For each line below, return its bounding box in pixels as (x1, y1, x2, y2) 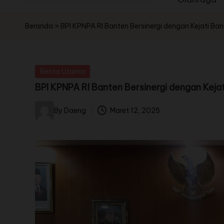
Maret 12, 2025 (110, 105, 160, 115)
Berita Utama (40, 67, 85, 76)
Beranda (25, 21, 53, 31)
